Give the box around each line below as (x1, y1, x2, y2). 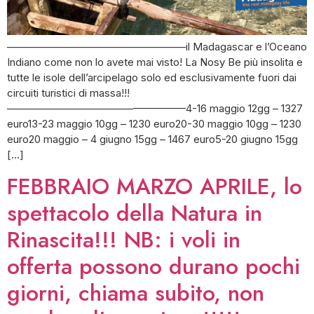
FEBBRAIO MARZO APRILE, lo (7, 170, 302, 203)
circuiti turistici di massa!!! (7, 86, 130, 100)
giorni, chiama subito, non (7, 276, 264, 309)
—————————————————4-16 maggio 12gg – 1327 (7, 102, 303, 116)
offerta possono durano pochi (7, 250, 300, 282)
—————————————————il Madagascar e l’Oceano (7, 40, 307, 54)
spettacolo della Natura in (7, 196, 262, 229)
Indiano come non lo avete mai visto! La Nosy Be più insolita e (7, 55, 303, 69)
